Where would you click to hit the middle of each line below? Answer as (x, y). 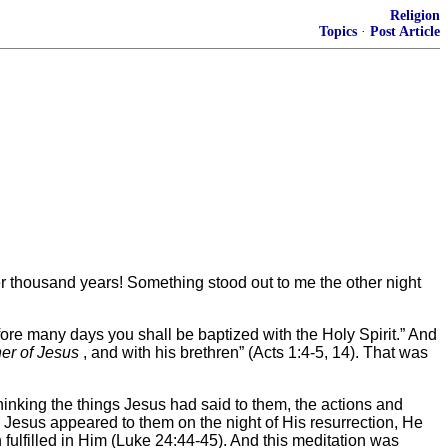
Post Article (405, 31)
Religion (415, 15)
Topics (338, 31)
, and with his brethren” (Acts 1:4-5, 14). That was (253, 352)
